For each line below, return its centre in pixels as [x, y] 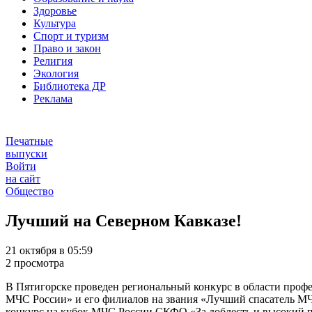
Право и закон [67, 49]
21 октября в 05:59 [49, 251]
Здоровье [55, 11]
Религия [53, 61]
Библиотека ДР [70, 86]
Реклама [53, 99]
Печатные [29, 141]
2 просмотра [35, 263]
